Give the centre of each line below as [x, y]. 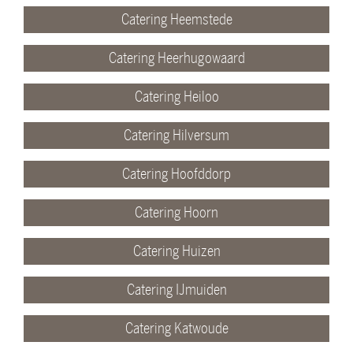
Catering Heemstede [176, 19]
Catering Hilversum [176, 135]
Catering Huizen [176, 251]
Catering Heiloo [176, 97]
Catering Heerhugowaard [176, 58]
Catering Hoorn [176, 212]
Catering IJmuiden [176, 290]
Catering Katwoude [176, 328]
